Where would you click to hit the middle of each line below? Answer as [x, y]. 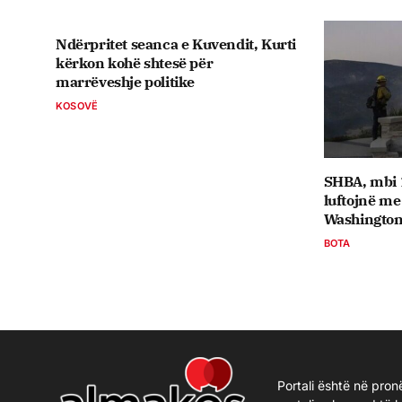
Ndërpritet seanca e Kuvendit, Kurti [176, 44]
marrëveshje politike [125, 81]
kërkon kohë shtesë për [135, 62]
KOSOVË [77, 105]
